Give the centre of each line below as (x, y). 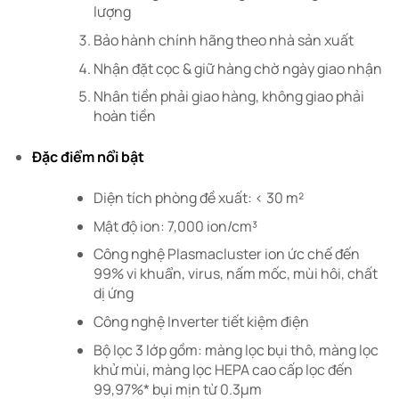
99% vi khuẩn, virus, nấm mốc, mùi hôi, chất (235, 274)
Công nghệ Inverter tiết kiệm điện (201, 322)
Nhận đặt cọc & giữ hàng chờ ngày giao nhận (237, 68)
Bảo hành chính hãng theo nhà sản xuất (223, 41)
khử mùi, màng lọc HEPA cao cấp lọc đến (223, 369)
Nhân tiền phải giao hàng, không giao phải (228, 97)
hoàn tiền (124, 116)
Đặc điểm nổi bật (88, 157)
